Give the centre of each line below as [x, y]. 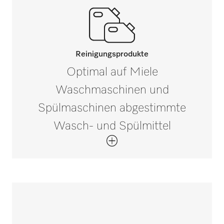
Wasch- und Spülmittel [112, 126]
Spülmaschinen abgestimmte [112, 108]
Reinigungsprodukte [112, 55]
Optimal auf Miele [112, 72]
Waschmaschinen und [112, 90]
